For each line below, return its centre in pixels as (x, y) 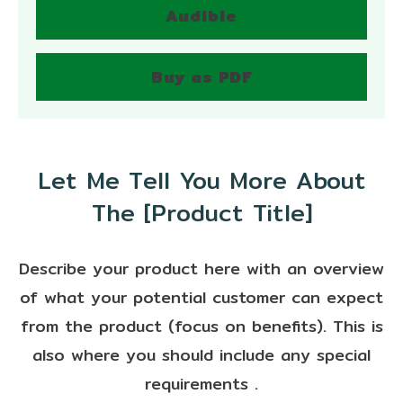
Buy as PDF (201, 77)
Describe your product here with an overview (201, 269)
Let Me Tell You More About (201, 180)
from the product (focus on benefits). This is (201, 326)
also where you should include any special (201, 355)
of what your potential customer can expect (201, 297)
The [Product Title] (201, 213)
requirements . (201, 384)
